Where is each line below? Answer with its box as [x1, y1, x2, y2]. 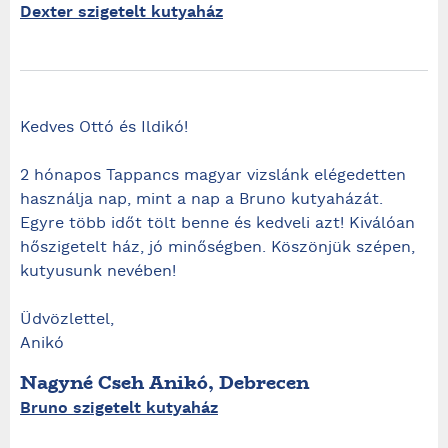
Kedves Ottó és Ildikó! [20, 117, 188, 139]
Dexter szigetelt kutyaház [20, 2, 223, 23]
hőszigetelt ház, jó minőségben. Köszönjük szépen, [20, 237, 415, 259]
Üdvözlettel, [20, 309, 114, 331]
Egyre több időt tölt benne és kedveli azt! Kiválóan [20, 213, 415, 235]
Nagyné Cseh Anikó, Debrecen [20, 369, 309, 396]
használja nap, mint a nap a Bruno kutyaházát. [20, 189, 383, 211]
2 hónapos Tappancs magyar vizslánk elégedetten [20, 165, 406, 187]
